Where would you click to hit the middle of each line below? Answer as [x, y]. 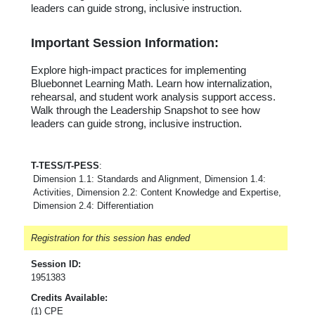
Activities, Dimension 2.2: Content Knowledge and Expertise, [157, 192]
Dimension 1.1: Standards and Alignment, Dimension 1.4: [149, 179]
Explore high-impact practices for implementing [139, 70]
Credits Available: [69, 297]
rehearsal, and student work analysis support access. [153, 97]
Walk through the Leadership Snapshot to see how [146, 110]
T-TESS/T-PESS [65, 165]
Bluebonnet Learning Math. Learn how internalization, [152, 83]
